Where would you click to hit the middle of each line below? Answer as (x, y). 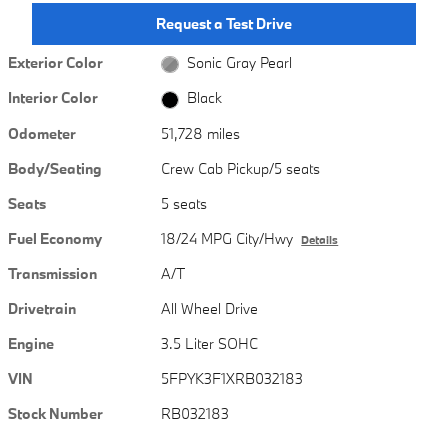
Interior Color (53, 98)
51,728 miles (201, 133)
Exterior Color (55, 63)
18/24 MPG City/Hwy (227, 238)
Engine (31, 343)
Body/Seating (55, 168)
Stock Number (55, 413)
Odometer (42, 133)
